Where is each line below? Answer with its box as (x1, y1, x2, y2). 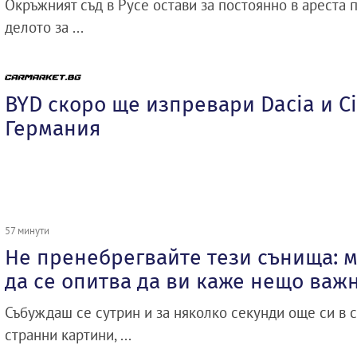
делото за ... (5, 18, 84, 37)
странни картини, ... (5, 325, 131, 345)
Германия (5, 116, 101, 142)
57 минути (5, 224, 49, 237)
